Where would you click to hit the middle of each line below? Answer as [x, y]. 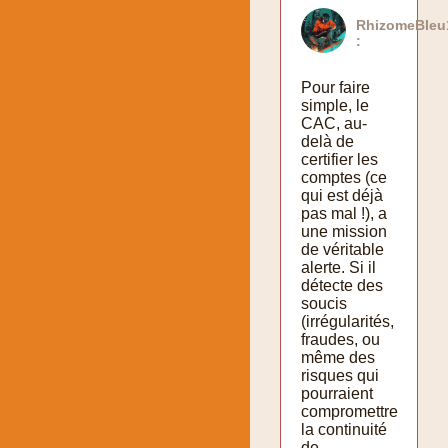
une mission [344, 231]
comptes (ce [344, 177]
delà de [327, 141]
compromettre [349, 411]
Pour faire [335, 87]
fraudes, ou [340, 339]
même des [338, 357]
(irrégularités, [347, 321]
